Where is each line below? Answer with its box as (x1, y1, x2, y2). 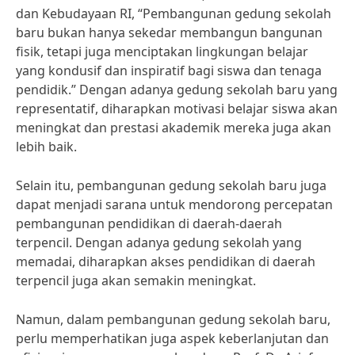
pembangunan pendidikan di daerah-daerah (16, 215, 282, 232)
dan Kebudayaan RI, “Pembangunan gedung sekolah (16, 5, 331, 22)
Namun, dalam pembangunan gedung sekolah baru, (16, 311, 330, 328)
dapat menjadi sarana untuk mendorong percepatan (16, 196, 333, 213)
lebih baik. (16, 138, 77, 155)
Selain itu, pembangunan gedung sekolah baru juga (16, 177, 326, 194)
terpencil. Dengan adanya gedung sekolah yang (16, 234, 302, 251)
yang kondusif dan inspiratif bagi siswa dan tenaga (16, 62, 322, 79)
